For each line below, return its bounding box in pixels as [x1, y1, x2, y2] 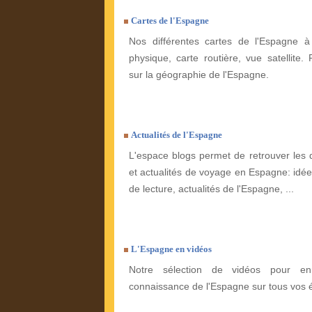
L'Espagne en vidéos [131, 244, 212, 255]
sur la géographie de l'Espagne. [129, 69, 269, 81]
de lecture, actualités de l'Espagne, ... [129, 183, 294, 195]
